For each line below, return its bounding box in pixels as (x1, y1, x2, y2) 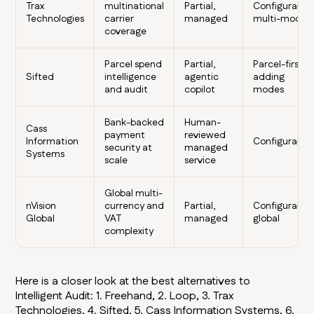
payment (104, 128, 146, 143)
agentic (184, 70, 219, 85)
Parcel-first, (253, 57, 306, 72)
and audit (104, 83, 149, 97)
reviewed (184, 128, 226, 143)
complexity (104, 224, 154, 239)
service (184, 153, 217, 168)
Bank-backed (104, 116, 165, 130)
